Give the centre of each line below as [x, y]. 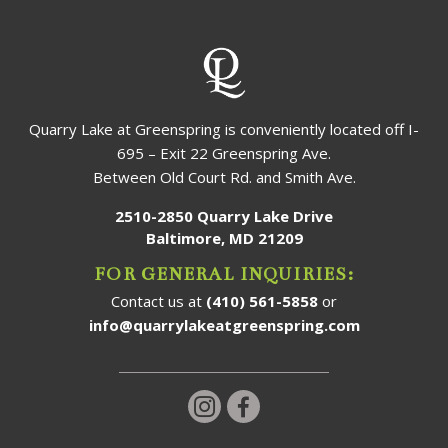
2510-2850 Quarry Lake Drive [224, 215]
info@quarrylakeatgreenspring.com [224, 324]
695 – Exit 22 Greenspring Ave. [224, 152]
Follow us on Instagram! [311, 406]
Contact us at [158, 300]
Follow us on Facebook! [350, 406]
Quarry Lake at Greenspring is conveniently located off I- [224, 128]
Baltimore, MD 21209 [224, 237]
